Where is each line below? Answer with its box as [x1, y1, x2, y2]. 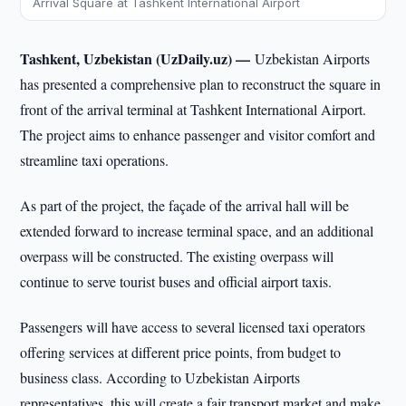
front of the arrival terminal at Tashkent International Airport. [20, 100, 367, 119]
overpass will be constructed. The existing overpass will [20, 246, 334, 266]
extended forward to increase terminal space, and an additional [20, 221, 374, 240]
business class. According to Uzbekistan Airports [20, 368, 301, 387]
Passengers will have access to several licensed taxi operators [20, 317, 366, 336]
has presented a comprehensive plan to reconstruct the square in [20, 74, 382, 93]
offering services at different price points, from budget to [20, 343, 342, 362]
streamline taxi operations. [20, 150, 169, 169]
